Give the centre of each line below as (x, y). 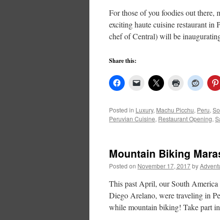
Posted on (123, 166)
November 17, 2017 (164, 166)
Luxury (144, 110)
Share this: (123, 61)
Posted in (122, 110)
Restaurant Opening (185, 119)
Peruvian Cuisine (132, 119)
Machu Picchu (175, 110)
